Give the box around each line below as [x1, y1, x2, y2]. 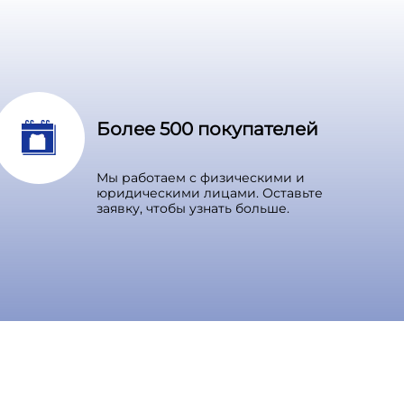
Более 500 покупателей [96, 117, 318, 140]
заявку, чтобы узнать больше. [96, 199, 289, 216]
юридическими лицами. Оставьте [96, 184, 323, 201]
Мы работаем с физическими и [96, 169, 305, 186]
